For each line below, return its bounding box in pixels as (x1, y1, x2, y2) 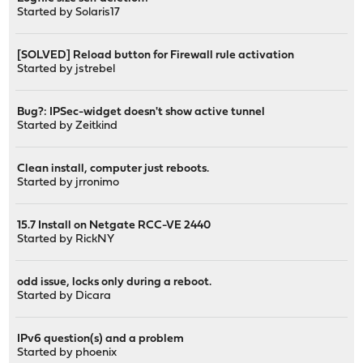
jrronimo (75, 176, 120, 189)
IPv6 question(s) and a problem (17, 332, 185, 345)
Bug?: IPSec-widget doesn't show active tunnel (17, 105, 266, 118)
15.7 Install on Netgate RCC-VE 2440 (17, 219, 211, 232)
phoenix (75, 346, 117, 359)
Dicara (75, 289, 112, 302)
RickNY (75, 233, 115, 246)
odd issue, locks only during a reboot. (17, 275, 212, 288)
